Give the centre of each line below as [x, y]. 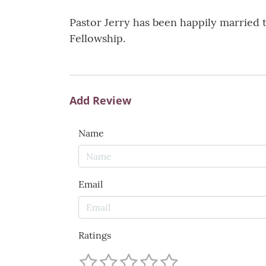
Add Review [100, 101]
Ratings [95, 235]
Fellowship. [97, 39]
